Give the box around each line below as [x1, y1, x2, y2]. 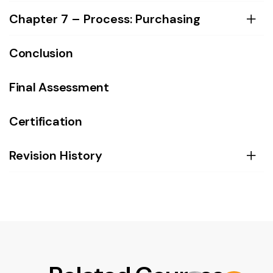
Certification [9, 113, 82, 130]
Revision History [9, 147, 102, 164]
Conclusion [9, 45, 73, 62]
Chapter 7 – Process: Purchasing [9, 11, 200, 27]
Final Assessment [9, 79, 109, 96]
